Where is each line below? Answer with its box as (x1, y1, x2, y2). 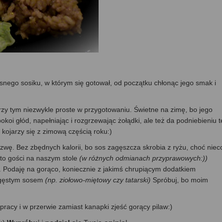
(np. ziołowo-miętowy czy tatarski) (45, 175, 153, 184)
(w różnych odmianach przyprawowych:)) (79, 154, 208, 162)
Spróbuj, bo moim (153, 175, 208, 184)
